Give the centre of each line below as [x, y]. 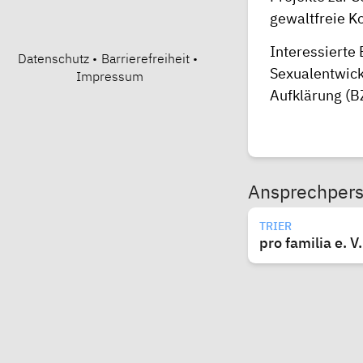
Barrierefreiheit [145, 58]
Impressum [109, 76]
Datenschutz [53, 58]
